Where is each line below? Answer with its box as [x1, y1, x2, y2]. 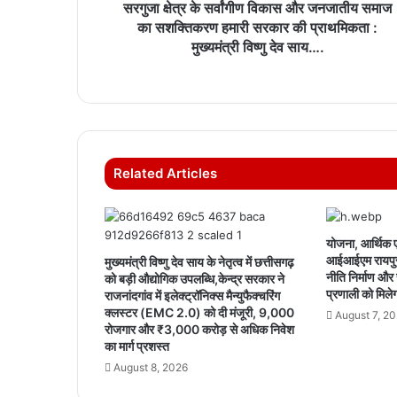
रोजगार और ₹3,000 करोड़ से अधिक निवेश [105, 322, 294, 338]
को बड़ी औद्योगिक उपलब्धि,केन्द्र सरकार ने [105, 271, 284, 287]
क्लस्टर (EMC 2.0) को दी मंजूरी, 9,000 [105, 305, 294, 321]
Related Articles [113, 165, 217, 183]
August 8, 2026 [113, 361, 188, 375]
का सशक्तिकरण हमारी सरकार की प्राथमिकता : [137, 19, 378, 37]
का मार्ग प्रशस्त [105, 339, 169, 354]
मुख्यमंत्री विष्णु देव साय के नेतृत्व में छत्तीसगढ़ [105, 254, 294, 270]
